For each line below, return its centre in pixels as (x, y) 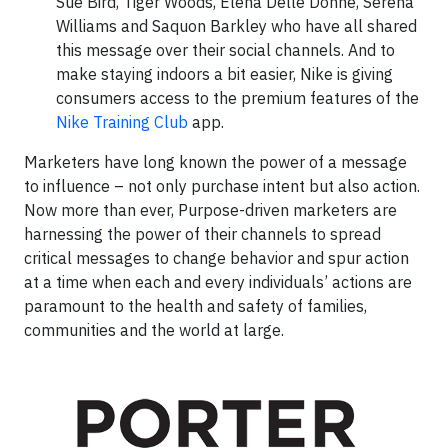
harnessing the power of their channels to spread (202, 233)
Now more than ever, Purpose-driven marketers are (210, 209)
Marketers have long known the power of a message (215, 161)
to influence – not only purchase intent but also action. (222, 185)
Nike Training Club (122, 121)
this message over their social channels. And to (225, 49)
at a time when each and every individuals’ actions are (218, 281)
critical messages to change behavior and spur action (216, 257)
